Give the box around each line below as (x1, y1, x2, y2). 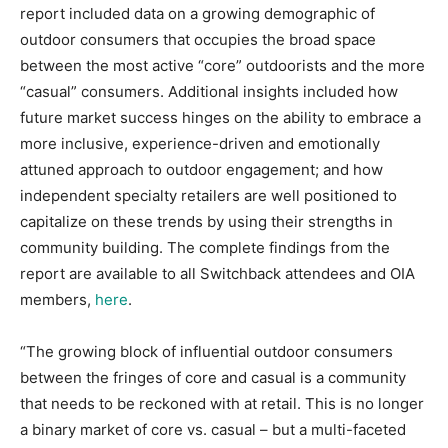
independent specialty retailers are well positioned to (20, 186, 397, 205)
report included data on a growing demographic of (20, 4, 375, 23)
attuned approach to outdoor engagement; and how (20, 160, 383, 179)
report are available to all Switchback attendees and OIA (20, 264, 415, 283)
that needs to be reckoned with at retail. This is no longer (20, 394, 424, 413)
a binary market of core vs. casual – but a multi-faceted (20, 420, 406, 439)
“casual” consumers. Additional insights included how (20, 82, 398, 101)
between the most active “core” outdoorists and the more (20, 56, 425, 75)
